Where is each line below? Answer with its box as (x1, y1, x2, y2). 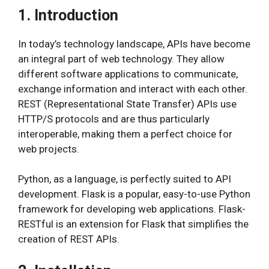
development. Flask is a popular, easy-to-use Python (18, 188, 250, 200)
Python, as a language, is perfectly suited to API (18, 173, 231, 185)
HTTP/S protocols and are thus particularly (18, 112, 210, 125)
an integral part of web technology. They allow (18, 52, 225, 65)
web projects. (18, 142, 79, 155)
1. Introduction (18, 6, 118, 24)
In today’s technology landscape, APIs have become (18, 37, 250, 50)
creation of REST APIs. (18, 233, 119, 245)
